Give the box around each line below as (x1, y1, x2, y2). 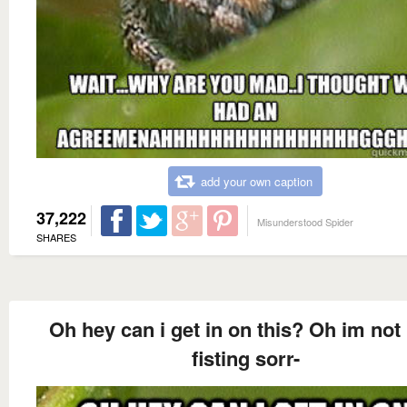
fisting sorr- (191, 342, 300, 372)
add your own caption (201, 172, 313, 190)
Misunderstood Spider (257, 213, 353, 229)
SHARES (36, 229, 76, 244)
